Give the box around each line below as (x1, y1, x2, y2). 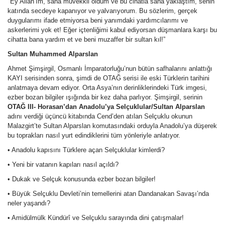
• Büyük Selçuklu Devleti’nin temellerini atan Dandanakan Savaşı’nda (8, 190, 209, 197)
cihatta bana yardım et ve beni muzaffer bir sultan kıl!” (8, 36, 165, 43)
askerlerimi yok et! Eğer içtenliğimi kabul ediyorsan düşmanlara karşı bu (8, 26, 217, 34)
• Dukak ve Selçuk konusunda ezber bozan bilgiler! (8, 175, 156, 183)
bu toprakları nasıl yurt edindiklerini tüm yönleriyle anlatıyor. (8, 132, 180, 139)
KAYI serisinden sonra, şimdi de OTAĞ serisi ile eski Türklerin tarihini (8, 74, 209, 82)
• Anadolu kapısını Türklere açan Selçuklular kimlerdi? (8, 146, 165, 154)
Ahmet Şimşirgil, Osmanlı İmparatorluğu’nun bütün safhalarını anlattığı (8, 65, 212, 72)
